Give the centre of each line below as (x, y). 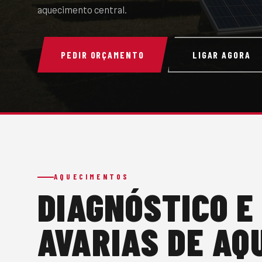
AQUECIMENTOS (92, 177)
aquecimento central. (82, 9)
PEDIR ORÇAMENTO (103, 55)
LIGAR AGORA (221, 55)
